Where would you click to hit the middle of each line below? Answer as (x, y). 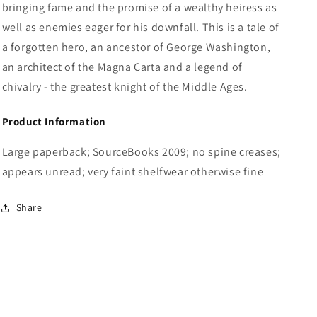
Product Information (54, 121)
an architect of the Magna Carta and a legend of (122, 67)
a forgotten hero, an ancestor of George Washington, (136, 47)
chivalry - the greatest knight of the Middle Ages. (125, 87)
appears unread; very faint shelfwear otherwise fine (133, 171)
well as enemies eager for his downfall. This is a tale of (140, 27)
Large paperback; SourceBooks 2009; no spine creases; (141, 151)
